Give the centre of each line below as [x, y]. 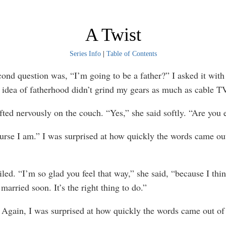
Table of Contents [131, 54]
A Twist [113, 35]
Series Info [85, 54]
